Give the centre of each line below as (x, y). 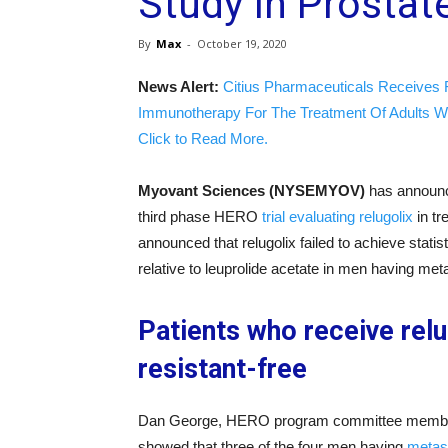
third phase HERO (200, 216)
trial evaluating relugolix (337, 216)
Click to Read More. (203, 138)
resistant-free (222, 369)
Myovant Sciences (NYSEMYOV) (251, 190)
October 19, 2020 (242, 43)
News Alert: (178, 86)
